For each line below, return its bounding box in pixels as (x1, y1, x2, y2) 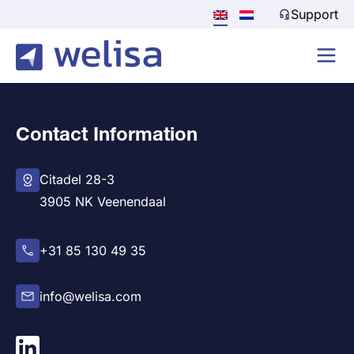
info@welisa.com (40, 288, 141, 304)
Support (291, 6, 338, 22)
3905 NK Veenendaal (40, 193, 166, 209)
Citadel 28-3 (40, 171, 115, 187)
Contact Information (16, 122, 198, 145)
